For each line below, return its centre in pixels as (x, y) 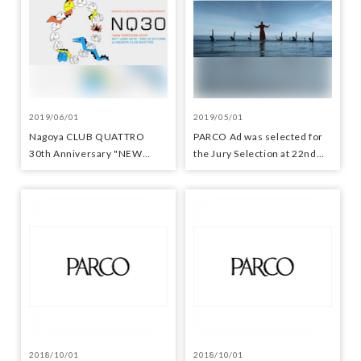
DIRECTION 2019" (72, 170)
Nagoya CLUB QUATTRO (87, 137)
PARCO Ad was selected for (258, 137)
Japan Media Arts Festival (254, 170)
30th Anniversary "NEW (86, 154)
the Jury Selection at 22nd (255, 154)
